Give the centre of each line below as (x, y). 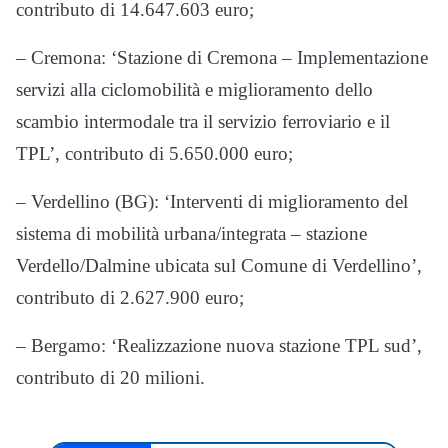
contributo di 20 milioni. (110, 378)
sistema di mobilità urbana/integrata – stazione (191, 234)
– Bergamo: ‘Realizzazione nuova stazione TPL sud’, (219, 346)
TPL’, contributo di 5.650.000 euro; (154, 154)
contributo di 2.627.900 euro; (130, 298)
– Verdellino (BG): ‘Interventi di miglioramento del (212, 202)
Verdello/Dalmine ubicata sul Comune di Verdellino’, (219, 266)
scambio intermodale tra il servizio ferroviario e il (203, 122)
